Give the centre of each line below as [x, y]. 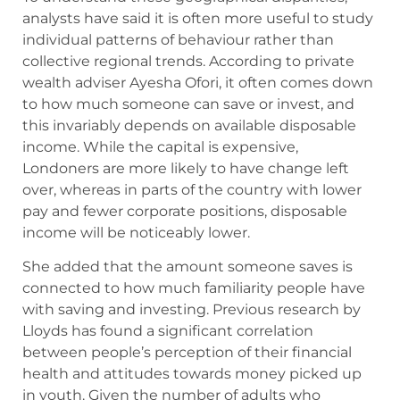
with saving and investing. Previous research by [192, 310]
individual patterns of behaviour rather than [178, 39]
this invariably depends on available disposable [189, 125]
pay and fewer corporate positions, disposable [185, 211]
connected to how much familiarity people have [194, 288]
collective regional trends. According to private [188, 61]
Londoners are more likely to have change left [186, 168]
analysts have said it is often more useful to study [198, 18]
